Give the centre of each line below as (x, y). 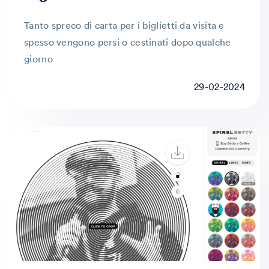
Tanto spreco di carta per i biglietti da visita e (124, 25)
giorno (38, 59)
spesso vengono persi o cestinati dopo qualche (128, 42)
